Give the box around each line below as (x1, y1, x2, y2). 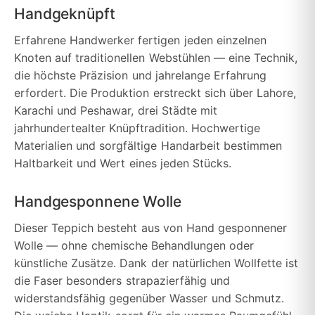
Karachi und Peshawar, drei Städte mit (14, 103, 217, 117)
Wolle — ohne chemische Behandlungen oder (14, 238, 254, 252)
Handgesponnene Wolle (14, 192, 181, 210)
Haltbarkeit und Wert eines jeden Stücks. (14, 155, 231, 170)
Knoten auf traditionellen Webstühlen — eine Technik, (14, 50, 298, 65)
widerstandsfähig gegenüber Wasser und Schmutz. (14, 290, 284, 305)
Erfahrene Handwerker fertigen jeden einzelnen (14, 32, 266, 47)
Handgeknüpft (14, 4, 115, 22)
